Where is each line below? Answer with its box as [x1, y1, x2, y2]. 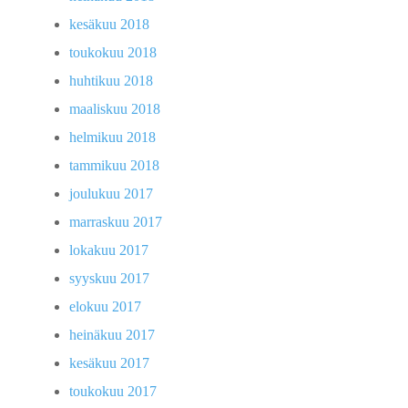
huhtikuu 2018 [69, 73, 153, 89]
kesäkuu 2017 [69, 355, 149, 372]
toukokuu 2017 [69, 383, 157, 400]
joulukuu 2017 [69, 186, 153, 202]
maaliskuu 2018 [69, 101, 160, 117]
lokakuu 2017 [69, 242, 148, 259]
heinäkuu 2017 [69, 327, 155, 343]
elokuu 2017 [69, 299, 141, 315]
